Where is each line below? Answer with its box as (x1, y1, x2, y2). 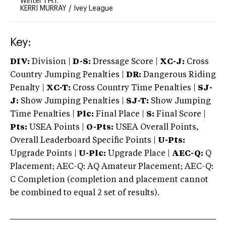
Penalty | (10, 84, 46, 92)
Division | (30, 58, 73, 66)
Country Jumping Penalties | (10, 71, 124, 79)
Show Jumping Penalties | (19, 97, 126, 105)
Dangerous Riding (141, 71, 216, 79)
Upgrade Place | (106, 149, 170, 158)
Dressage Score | (91, 58, 158, 66)
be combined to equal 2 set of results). (10, 189, 159, 197)
